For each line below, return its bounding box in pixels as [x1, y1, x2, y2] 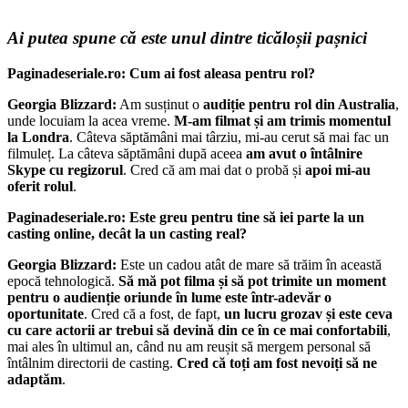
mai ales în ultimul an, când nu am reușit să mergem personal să [7, 339, 371, 355]
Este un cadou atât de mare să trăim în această [117, 257, 382, 273]
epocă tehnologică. [7, 273, 118, 290]
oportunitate [7, 306, 84, 322]
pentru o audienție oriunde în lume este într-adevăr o [7, 290, 331, 306]
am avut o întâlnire [242, 146, 362, 162]
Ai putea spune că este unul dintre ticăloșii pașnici [7, 28, 367, 48]
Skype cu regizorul [7, 162, 123, 178]
